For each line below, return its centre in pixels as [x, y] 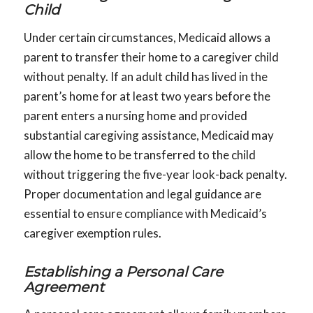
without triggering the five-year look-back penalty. [155, 174]
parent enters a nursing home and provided [135, 115]
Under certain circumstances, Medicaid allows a [147, 37]
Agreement [64, 287]
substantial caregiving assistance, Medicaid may [148, 135]
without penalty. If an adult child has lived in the [145, 76]
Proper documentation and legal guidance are [142, 194]
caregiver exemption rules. [92, 233]
